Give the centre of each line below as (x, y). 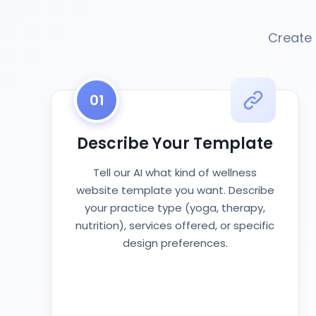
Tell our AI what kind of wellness (175, 172)
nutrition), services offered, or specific (175, 225)
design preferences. (175, 243)
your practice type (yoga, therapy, (175, 208)
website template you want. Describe (175, 190)
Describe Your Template (175, 144)
